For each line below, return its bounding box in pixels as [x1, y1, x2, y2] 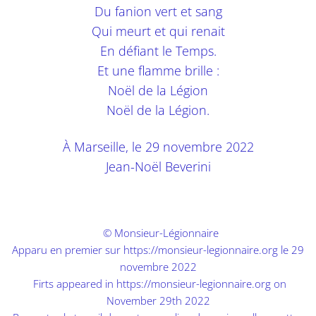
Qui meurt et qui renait [91, 22, 225, 39]
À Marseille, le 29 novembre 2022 [62, 138, 254, 155]
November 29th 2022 [106, 293, 210, 308]
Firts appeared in [30, 276, 116, 291]
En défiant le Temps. [99, 42, 217, 59]
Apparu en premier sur [12, 242, 123, 257]
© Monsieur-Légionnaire [97, 225, 219, 240]
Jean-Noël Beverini [105, 157, 211, 175]
